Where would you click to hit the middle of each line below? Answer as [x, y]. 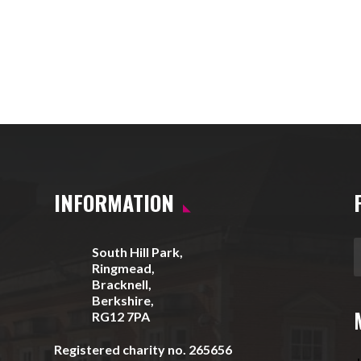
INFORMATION [114, 203]
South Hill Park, [138, 252]
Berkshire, [123, 301]
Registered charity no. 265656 [143, 350]
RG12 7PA [121, 317]
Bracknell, [122, 284]
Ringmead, [124, 268]
